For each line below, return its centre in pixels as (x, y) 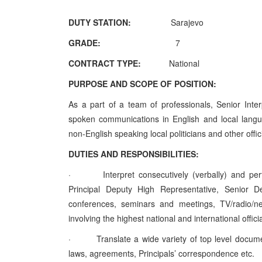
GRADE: (96, 43)
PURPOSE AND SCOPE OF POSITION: (142, 84)
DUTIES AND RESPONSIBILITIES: (134, 154)
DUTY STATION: (120, 22)
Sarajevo (187, 22)
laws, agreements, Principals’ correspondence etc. (161, 253)
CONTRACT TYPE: (119, 63)
